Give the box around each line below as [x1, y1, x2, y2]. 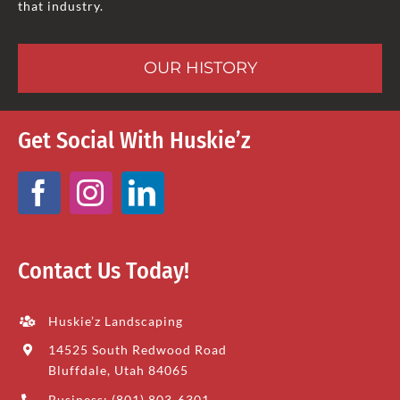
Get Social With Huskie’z [17, 126, 251, 154]
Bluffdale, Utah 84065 [47, 362, 188, 379]
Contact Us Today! [17, 256, 189, 285]
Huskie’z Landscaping [47, 312, 183, 329]
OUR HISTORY [143, 57, 257, 78]
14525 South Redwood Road [47, 342, 227, 358]
